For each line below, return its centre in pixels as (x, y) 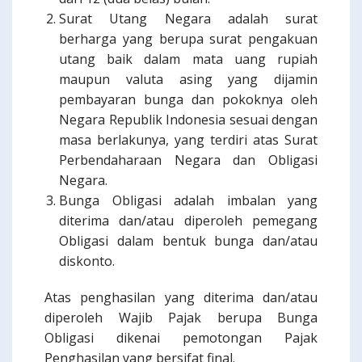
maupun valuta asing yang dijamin (188, 79)
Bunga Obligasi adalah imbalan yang (188, 200)
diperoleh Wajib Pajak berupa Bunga (181, 318)
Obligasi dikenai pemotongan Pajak (181, 338)
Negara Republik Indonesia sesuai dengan (188, 120)
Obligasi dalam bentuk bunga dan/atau (188, 241)
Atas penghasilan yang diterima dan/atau (181, 297)
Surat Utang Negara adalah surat (188, 19)
